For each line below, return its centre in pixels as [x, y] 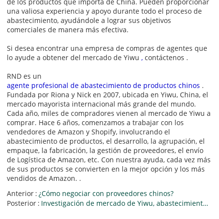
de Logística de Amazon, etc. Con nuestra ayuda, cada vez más [109, 159]
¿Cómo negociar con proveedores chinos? [106, 193]
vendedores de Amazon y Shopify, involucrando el [89, 131]
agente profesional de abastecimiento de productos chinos [104, 85]
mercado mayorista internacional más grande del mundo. [102, 104]
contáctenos [165, 57]
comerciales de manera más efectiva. [68, 29]
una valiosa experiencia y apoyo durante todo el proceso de [105, 11]
